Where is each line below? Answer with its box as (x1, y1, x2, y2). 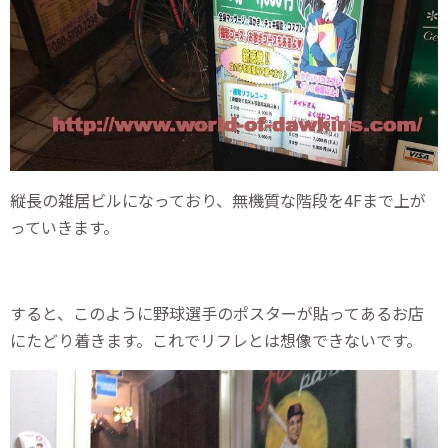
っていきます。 (10, 215, 119, 240)
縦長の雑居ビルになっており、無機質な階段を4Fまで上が (10, 188, 426, 213)
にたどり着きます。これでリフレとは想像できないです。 (10, 328, 422, 353)
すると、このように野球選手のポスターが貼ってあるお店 (10, 301, 424, 326)
